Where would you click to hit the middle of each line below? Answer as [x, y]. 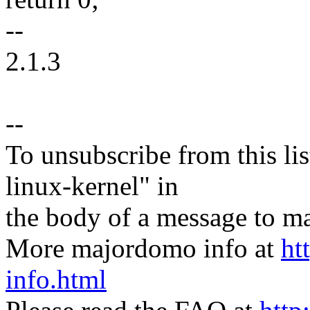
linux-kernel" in [92, 186]
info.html [56, 280]
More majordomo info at [143, 248]
